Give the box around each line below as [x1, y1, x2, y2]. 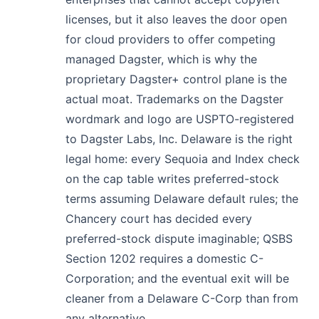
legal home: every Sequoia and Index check [66, 151, 300, 166]
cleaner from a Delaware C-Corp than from [66, 291, 298, 305]
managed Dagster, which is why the [66, 51, 257, 66]
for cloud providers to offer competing [66, 31, 276, 46]
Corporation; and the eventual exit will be [66, 271, 289, 286]
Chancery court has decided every [66, 211, 252, 226]
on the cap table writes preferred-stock [66, 171, 279, 186]
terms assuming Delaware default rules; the [66, 191, 298, 206]
